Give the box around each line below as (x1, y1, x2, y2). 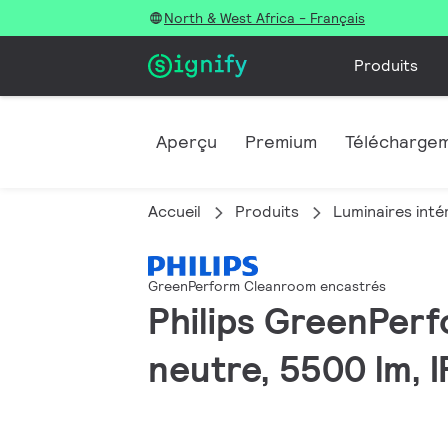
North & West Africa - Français (164, 9, 365, 27)
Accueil (148, 201, 201, 222)
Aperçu (156, 130, 217, 153)
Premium (245, 130, 317, 153)
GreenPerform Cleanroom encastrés (148, 277, 386, 296)
